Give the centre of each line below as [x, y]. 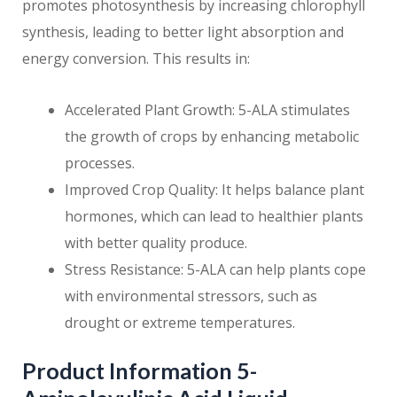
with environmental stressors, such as [191, 296]
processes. [100, 163]
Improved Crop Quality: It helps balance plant [214, 190]
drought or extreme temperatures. [180, 323]
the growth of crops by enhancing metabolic [212, 137]
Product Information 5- [140, 371]
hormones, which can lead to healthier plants [214, 217]
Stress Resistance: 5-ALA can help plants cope [215, 270]
